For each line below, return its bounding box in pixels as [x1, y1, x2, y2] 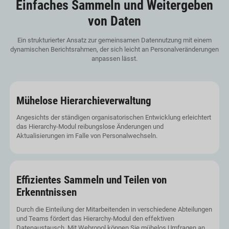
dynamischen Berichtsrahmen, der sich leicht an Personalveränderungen [10, 45, 219, 54]
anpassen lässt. [91, 55, 138, 63]
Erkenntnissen [16, 186, 77, 199]
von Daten [88, 13, 141, 29]
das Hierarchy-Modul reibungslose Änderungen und [16, 123, 164, 131]
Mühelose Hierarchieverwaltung [16, 94, 151, 107]
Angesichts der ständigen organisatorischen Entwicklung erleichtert [16, 113, 211, 122]
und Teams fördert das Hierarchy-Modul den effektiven [16, 215, 174, 223]
